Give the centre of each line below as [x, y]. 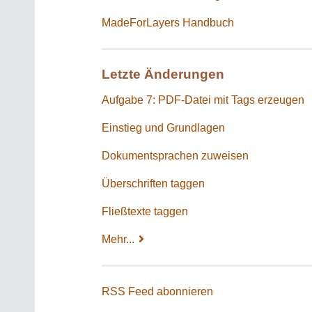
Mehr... [118, 239]
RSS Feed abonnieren [157, 291]
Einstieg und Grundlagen [163, 127]
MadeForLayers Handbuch [168, 22]
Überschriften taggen [153, 183]
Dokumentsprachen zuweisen [175, 155]
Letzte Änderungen [163, 74]
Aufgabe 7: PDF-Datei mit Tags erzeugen [203, 100]
